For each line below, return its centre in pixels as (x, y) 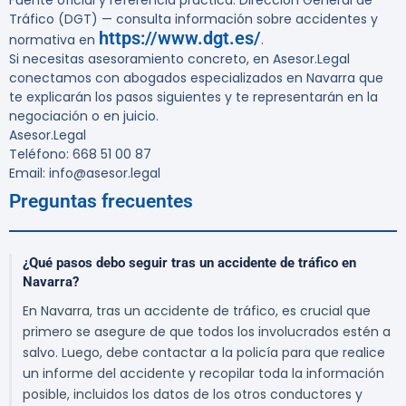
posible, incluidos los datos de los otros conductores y (193, 395)
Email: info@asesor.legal (85, 174)
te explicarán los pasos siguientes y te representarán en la (193, 97)
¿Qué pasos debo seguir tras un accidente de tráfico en (189, 263)
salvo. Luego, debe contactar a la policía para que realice (204, 353)
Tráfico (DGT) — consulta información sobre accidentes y (193, 19)
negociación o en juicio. (84, 116)
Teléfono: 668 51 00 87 (80, 155)
